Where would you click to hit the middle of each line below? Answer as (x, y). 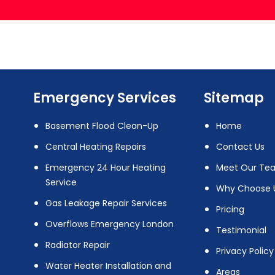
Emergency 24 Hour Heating (106, 167)
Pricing (230, 209)
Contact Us (240, 146)
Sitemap (234, 98)
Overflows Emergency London (110, 224)
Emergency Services (105, 98)
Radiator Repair (78, 245)
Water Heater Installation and (108, 265)
